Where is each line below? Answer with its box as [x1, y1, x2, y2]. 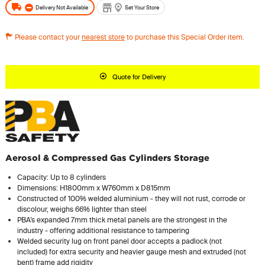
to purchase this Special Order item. [124, 33, 244, 42]
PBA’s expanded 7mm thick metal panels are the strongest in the [17, 215, 227, 225]
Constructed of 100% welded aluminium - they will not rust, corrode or [17, 194, 245, 203]
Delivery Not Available [35, 4, 88, 12]
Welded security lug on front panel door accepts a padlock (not [17, 237, 222, 246]
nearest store [81, 33, 125, 42]
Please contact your [12, 33, 82, 42]
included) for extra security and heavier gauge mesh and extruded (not [17, 247, 246, 257]
